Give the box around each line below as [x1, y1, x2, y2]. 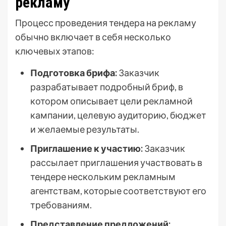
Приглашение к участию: [30, 143, 143, 154]
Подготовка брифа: [30, 67, 117, 79]
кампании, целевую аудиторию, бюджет [30, 109, 206, 121]
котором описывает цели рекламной [30, 95, 193, 107]
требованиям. [30, 199, 92, 211]
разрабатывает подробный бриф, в [30, 81, 183, 93]
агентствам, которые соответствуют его [30, 185, 206, 197]
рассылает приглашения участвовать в [30, 157, 202, 168]
